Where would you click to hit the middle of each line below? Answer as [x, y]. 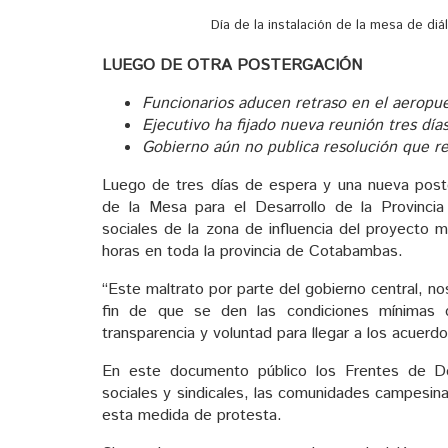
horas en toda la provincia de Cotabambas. [252, 252]
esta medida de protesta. [192, 416]
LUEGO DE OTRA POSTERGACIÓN [232, 66]
